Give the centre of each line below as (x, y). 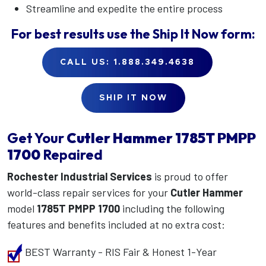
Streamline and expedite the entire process (124, 9)
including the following (172, 209)
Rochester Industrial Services (80, 177)
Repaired (72, 154)
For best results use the (82, 34)
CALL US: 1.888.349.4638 (127, 62)
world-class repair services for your (89, 193)
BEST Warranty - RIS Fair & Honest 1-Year (120, 252)
